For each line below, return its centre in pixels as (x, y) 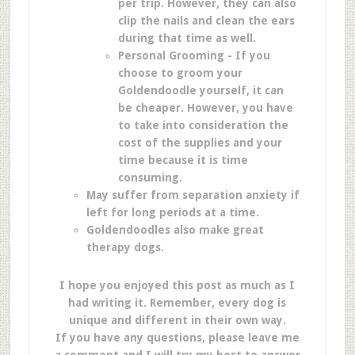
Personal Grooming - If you (194, 55)
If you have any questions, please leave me (177, 338)
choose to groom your (180, 73)
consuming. (150, 177)
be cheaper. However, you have (205, 108)
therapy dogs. (125, 247)
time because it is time (183, 160)
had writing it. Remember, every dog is (177, 303)
